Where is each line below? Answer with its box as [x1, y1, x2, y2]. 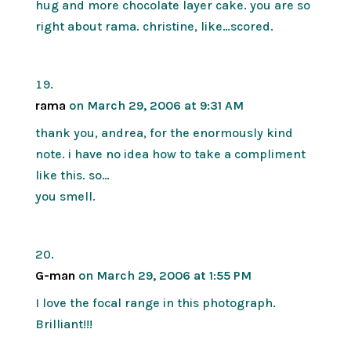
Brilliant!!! [34, 316, 92, 331]
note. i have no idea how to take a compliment [34, 146, 306, 161]
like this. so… [34, 167, 110, 183]
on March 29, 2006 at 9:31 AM [68, 97, 244, 113]
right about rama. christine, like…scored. [34, 18, 273, 34]
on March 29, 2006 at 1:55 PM [78, 267, 251, 283]
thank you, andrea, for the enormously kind [34, 125, 293, 140]
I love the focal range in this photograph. [34, 295, 276, 310]
